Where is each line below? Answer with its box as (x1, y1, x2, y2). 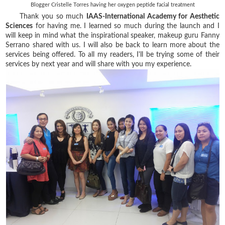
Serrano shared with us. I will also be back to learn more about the (6, 41, 219, 49)
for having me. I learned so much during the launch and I (33, 22, 219, 30)
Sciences (6, 22, 33, 30)
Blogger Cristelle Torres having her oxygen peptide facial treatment (30, 2, 195, 8)
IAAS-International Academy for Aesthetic (86, 13, 219, 20)
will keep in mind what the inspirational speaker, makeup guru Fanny (6, 32, 219, 39)
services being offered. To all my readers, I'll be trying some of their (6, 51, 219, 58)
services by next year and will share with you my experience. (6, 60, 194, 68)
